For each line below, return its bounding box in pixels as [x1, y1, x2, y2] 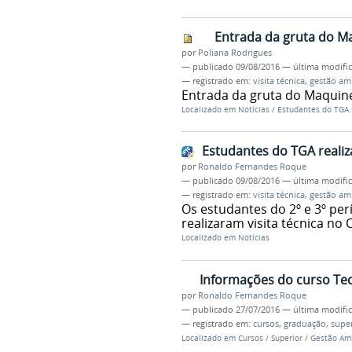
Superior [270, 333, 302, 343]
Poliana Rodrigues [197, 46, 272, 58]
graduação [283, 318, 326, 329]
